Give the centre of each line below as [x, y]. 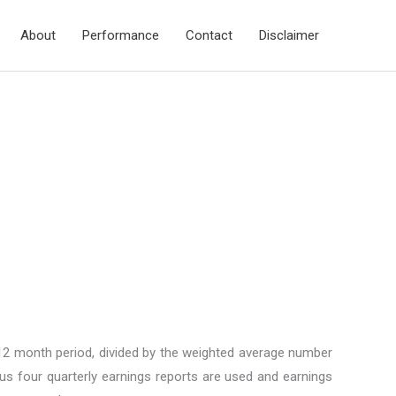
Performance [121, 35]
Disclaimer [289, 35]
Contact [209, 35]
